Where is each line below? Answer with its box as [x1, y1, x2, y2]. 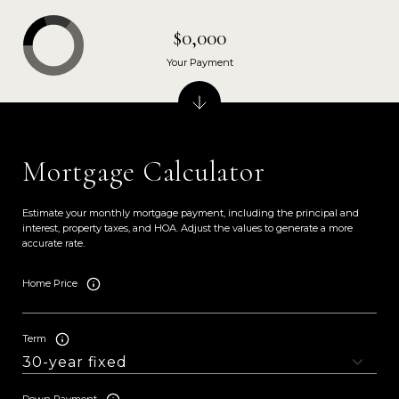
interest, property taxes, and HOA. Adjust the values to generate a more [22, 221, 353, 234]
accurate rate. [22, 236, 85, 249]
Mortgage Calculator [22, 153, 265, 189]
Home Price [22, 277, 77, 290]
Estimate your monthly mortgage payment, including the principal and [22, 206, 359, 219]
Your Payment [166, 55, 233, 69]
